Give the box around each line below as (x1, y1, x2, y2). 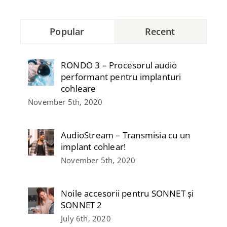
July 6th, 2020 (61, 213, 111, 224)
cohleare (61, 83, 96, 95)
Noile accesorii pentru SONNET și (61, 187, 194, 200)
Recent (144, 25, 175, 38)
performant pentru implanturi (61, 71, 181, 83)
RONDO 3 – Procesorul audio (61, 59, 177, 71)
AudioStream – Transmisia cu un (61, 129, 190, 141)
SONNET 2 (61, 199, 102, 211)
